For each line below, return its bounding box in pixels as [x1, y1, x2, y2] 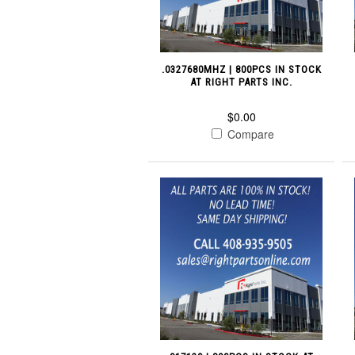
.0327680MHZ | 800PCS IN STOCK [161, 63, 322, 76]
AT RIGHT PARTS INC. [190, 76, 293, 89]
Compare [224, 126, 275, 143]
